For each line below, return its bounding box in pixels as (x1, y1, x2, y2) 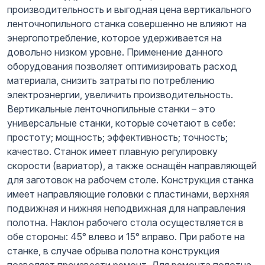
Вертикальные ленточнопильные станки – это (7, 102, 215, 115)
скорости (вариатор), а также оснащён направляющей (7, 159, 257, 172)
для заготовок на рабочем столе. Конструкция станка (7, 173, 254, 186)
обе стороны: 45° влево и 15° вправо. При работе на (7, 230, 245, 243)
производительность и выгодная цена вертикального (7, 3, 251, 15)
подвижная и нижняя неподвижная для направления (7, 202, 245, 214)
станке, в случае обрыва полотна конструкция (7, 244, 219, 257)
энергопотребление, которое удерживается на (7, 31, 222, 44)
